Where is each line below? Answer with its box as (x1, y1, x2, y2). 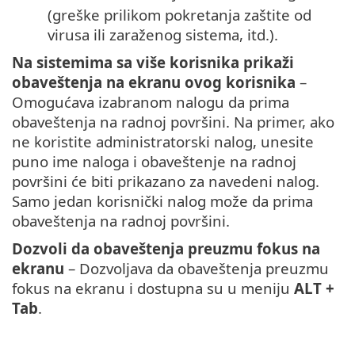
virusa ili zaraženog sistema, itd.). (48, 25, 278, 45)
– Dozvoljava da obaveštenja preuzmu (64, 258, 329, 279)
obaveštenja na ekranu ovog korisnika (12, 72, 296, 93)
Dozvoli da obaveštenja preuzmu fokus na (12, 239, 320, 259)
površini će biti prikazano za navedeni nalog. (12, 171, 319, 192)
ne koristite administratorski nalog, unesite (12, 132, 314, 152)
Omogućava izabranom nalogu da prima (12, 92, 289, 113)
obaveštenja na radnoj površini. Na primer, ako (12, 112, 334, 132)
